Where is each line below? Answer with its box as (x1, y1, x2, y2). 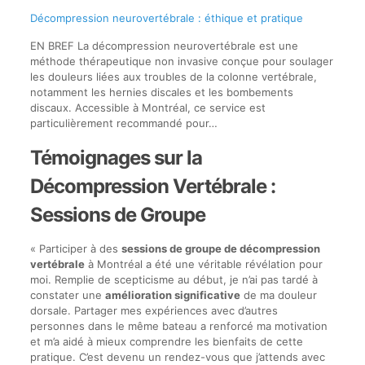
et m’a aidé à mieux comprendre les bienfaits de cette (29, 334, 303, 348)
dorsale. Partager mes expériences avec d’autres (29, 303, 278, 317)
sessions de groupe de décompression (121, 241, 320, 255)
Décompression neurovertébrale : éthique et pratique (29, 11, 303, 24)
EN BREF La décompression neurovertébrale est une (29, 38, 298, 52)
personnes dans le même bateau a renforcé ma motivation (29, 319, 328, 332)
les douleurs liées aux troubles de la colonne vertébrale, (29, 69, 317, 83)
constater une (29, 288, 105, 301)
